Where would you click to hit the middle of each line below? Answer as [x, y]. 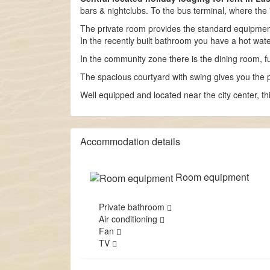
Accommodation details [130, 142]
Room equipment [211, 177]
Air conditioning [129, 219]
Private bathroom [133, 207]
